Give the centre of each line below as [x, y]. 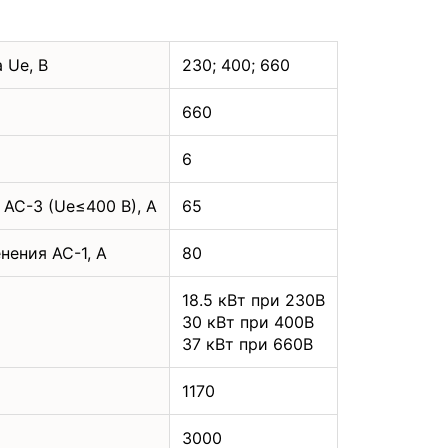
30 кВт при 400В [248, 321]
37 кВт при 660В [247, 343]
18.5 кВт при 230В [253, 299]
